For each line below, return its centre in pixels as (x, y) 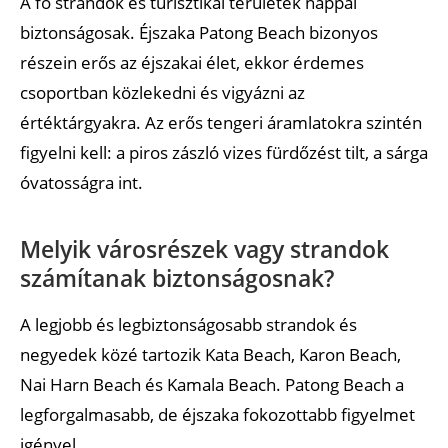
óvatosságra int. (81, 182)
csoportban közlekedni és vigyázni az (162, 92)
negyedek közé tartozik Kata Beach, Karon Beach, (210, 354)
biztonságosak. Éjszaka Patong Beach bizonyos (199, 32)
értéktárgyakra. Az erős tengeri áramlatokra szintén (221, 122)
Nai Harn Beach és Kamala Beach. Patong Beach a (212, 384)
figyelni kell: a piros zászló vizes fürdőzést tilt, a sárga (224, 152)
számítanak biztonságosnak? (177, 277)
